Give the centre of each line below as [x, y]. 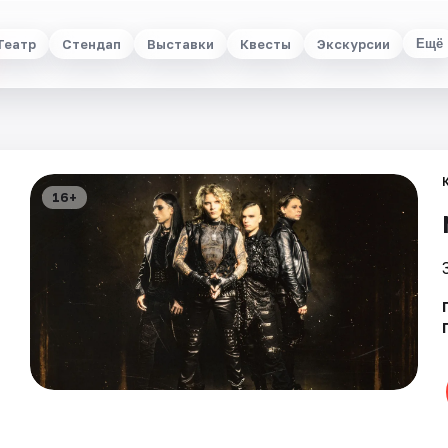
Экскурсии [353, 43]
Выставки [180, 43]
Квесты [265, 43]
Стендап [91, 43]
